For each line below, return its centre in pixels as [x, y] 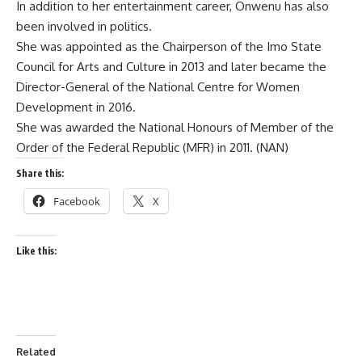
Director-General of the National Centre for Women [158, 87]
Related [36, 352]
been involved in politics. [84, 27]
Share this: [40, 174]
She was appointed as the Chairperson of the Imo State [169, 47]
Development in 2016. [76, 107]
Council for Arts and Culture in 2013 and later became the [171, 67]
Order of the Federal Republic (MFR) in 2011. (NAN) [152, 148]
